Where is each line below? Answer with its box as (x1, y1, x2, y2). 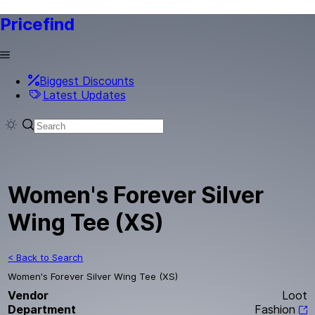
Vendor (8, 288, 49, 302)
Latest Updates (42, 87, 126, 102)
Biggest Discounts (39, 73, 134, 88)
